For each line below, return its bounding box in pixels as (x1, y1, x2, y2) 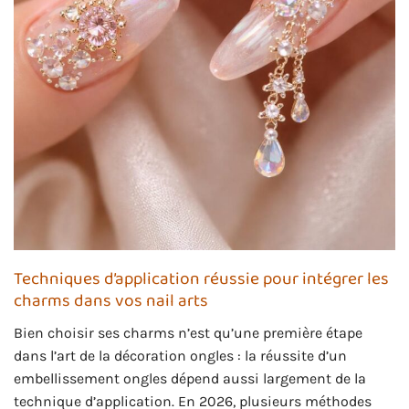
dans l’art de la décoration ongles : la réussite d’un (14, 347, 347, 365)
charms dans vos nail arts (14, 287, 208, 316)
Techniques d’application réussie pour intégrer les (14, 265, 389, 294)
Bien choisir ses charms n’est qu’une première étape (14, 324, 362, 342)
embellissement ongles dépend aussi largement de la (14, 370, 366, 388)
